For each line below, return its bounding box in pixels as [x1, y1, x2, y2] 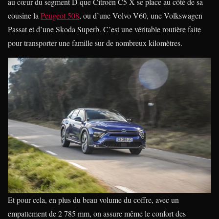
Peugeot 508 [41, 10, 79, 21]
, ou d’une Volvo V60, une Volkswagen [79, 10, 202, 21]
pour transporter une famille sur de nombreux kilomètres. [8, 37, 182, 48]
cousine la [8, 10, 41, 21]
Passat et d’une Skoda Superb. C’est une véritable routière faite [8, 23, 201, 34]
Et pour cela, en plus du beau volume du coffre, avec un [8, 194, 179, 205]
